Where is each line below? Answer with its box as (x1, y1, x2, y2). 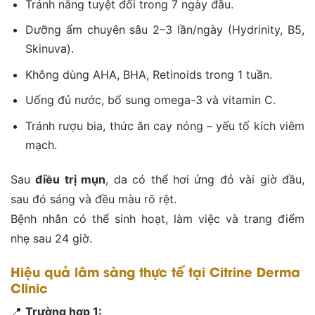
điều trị (35, 172, 77, 186)
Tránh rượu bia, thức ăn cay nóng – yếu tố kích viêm (25, 119, 304, 134)
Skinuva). (25, 41, 74, 56)
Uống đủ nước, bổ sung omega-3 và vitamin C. (25, 93, 276, 108)
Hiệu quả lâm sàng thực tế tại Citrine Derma (11, 261, 300, 281)
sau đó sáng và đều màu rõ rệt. (11, 191, 176, 206)
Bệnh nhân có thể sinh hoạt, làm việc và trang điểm (11, 211, 304, 226)
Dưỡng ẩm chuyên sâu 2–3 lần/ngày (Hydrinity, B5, (25, 22, 304, 37)
